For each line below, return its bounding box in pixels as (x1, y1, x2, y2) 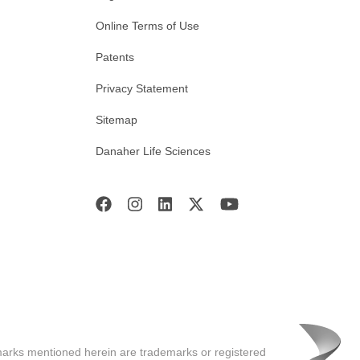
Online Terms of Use (96, 19, 199, 33)
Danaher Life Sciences (96, 145, 211, 158)
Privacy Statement (96, 82, 188, 96)
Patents (96, 51, 134, 64)
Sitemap (96, 113, 137, 127)
